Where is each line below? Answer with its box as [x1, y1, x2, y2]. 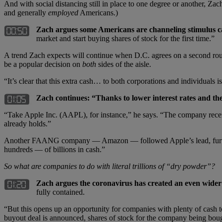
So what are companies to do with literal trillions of [4, 162, 166, 170]
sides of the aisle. [96, 59, 151, 68]
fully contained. [36, 187, 85, 196]
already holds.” [4, 119, 51, 128]
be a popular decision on [4, 59, 82, 68]
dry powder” [170, 162, 211, 170]
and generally [4, 8, 48, 17]
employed [48, 8, 78, 17]
